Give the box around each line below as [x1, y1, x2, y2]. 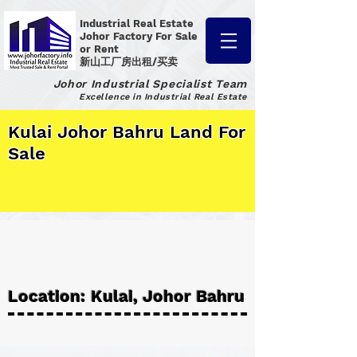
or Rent [80, 43, 122, 55]
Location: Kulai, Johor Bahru [8, 286, 245, 306]
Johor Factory [80, 30, 155, 42]
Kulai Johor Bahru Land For [8, 122, 245, 142]
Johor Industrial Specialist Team [53, 77, 247, 90]
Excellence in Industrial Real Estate [79, 92, 247, 102]
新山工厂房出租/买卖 [80, 56, 178, 68]
